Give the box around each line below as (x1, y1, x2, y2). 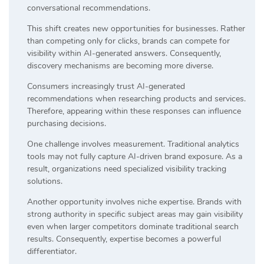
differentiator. (27, 245, 77, 257)
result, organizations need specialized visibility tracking (27, 163, 226, 174)
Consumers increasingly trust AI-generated (27, 80, 185, 92)
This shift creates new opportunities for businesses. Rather (27, 22, 245, 34)
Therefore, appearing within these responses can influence (27, 105, 241, 117)
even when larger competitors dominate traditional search (27, 220, 239, 232)
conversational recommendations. (27, 2, 150, 14)
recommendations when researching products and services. (27, 93, 246, 104)
